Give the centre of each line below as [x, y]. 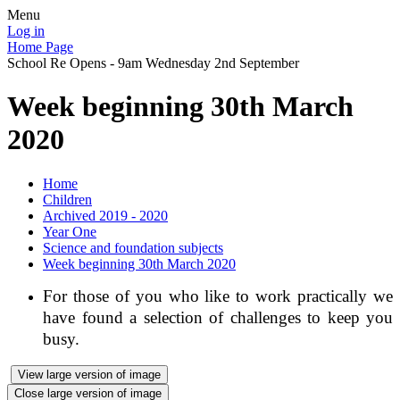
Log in [26, 31]
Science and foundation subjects [133, 247]
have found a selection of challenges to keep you [218, 317]
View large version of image [89, 374]
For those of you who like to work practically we [218, 296]
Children [67, 199]
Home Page [40, 47]
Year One [70, 231]
